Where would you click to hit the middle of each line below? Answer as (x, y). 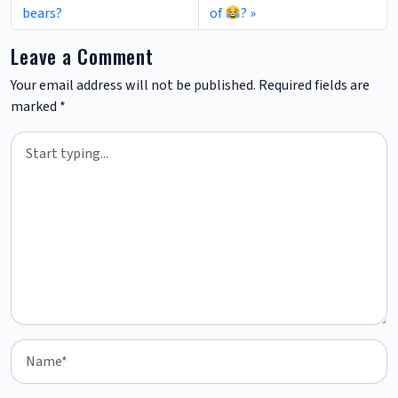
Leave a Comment (83, 56)
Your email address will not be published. (133, 86)
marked (35, 107)
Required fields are (314, 86)
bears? (42, 14)
